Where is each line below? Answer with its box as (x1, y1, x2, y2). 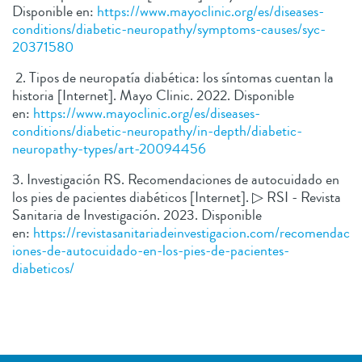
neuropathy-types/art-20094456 (12, 137, 206, 159)
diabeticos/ (12, 257, 74, 279)
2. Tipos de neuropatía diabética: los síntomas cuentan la (12, 66, 334, 88)
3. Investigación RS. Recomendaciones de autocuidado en (12, 168, 339, 190)
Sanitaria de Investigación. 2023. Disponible (12, 204, 262, 225)
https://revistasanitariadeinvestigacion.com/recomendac (33, 221, 350, 243)
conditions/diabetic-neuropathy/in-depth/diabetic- (12, 120, 302, 141)
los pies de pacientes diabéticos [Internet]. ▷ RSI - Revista (12, 186, 341, 208)
